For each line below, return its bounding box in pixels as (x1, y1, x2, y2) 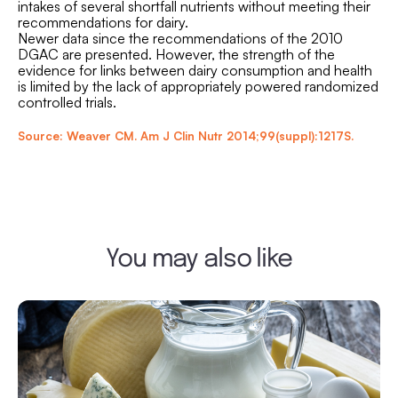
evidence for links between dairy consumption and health (18, 61, 372, 79)
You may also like (106, 247, 292, 274)
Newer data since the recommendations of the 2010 (18, 29, 343, 47)
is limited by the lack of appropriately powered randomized (18, 77, 378, 95)
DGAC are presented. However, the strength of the (18, 45, 335, 63)
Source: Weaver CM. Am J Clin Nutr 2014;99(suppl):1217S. (18, 129, 354, 144)
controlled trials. (18, 93, 116, 111)
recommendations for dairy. (18, 13, 188, 31)
